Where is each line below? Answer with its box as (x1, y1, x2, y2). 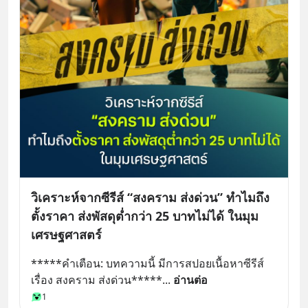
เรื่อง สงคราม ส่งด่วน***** (31, 272, 162, 287)
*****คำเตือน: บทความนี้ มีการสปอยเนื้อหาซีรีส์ (31, 255, 264, 271)
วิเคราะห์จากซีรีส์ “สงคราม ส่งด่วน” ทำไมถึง (31, 188, 269, 206)
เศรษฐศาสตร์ (31, 225, 102, 243)
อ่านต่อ (173, 272, 208, 287)
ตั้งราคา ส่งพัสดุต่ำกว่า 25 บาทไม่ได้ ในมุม (31, 207, 258, 224)
